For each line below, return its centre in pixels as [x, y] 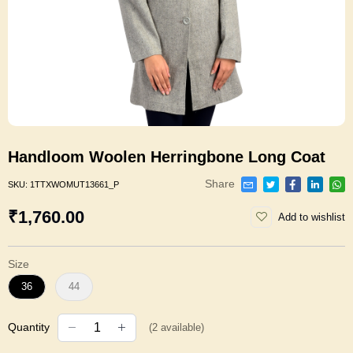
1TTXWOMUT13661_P [74, 184]
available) [181, 328]
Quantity [29, 327]
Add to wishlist [312, 217]
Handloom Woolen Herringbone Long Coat [167, 157]
